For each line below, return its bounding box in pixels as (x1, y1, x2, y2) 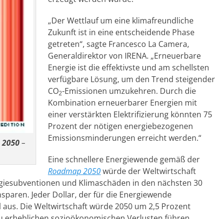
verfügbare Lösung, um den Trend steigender (48, 74, 215, 85)
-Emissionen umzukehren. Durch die (62, 86, 196, 96)
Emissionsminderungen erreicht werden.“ (48, 132, 201, 143)
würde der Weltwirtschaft (101, 166, 196, 176)
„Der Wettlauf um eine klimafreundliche (48, 15, 194, 26)
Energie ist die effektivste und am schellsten (48, 62, 209, 73)
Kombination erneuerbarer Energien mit (48, 97, 197, 108)
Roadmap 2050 (48, 166, 101, 176)
